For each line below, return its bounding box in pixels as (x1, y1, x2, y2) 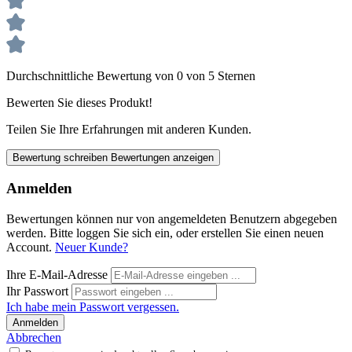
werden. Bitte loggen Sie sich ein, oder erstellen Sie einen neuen (6, 226, 324, 240)
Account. (6, 240, 55, 255)
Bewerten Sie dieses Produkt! (6, 95, 152, 109)
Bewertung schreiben (13, 151, 111, 163)
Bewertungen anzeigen (111, 151, 214, 163)
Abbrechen (6, 331, 61, 345)
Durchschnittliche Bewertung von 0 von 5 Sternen (6, 68, 255, 82)
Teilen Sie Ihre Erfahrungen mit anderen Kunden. (6, 122, 251, 136)
